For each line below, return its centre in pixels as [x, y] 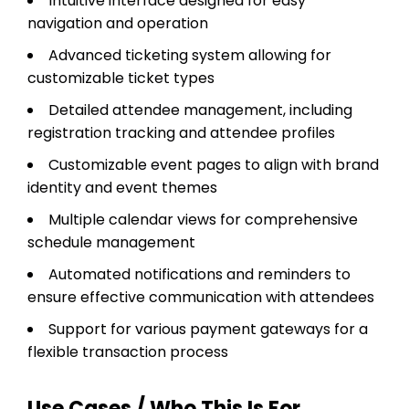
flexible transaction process [128, 351]
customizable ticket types [121, 78]
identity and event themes [122, 187]
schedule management [111, 242]
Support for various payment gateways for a [208, 329]
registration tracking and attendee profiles [181, 132]
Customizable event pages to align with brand [214, 164]
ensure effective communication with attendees [201, 297]
